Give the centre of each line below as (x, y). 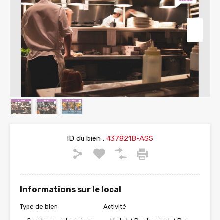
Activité (115, 207)
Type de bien (39, 207)
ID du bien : (85, 139)
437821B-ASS (129, 139)
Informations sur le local (70, 190)
